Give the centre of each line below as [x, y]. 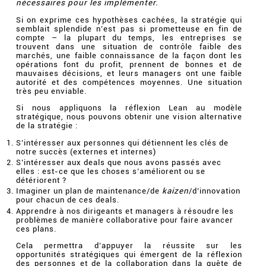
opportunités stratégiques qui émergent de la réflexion [129, 254]
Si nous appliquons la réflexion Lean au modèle [129, 108]
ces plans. [36, 229]
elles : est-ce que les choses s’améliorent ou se [110, 171]
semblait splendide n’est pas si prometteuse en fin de [129, 28]
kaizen [175, 191]
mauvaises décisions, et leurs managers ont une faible [129, 73]
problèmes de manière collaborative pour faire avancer [124, 220]
